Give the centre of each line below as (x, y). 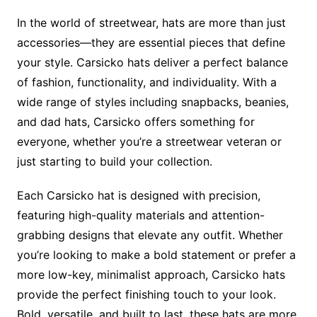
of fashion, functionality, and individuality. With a (146, 82)
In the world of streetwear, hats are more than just (151, 23)
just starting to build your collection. (114, 161)
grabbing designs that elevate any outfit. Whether (150, 235)
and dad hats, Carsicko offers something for (136, 122)
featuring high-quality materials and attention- (140, 215)
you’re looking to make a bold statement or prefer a (156, 255)
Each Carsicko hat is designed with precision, (138, 195)
